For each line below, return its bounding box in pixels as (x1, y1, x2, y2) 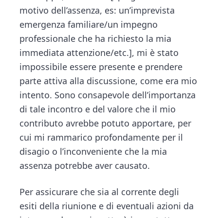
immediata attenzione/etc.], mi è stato (19, 47, 179, 59)
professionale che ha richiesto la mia (19, 33, 172, 45)
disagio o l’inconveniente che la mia (19, 145, 167, 158)
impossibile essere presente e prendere (19, 61, 183, 73)
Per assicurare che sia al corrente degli (19, 186, 180, 198)
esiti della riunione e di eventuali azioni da (19, 200, 194, 212)
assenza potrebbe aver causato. (19, 160, 150, 172)
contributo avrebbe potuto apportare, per (19, 117, 192, 129)
